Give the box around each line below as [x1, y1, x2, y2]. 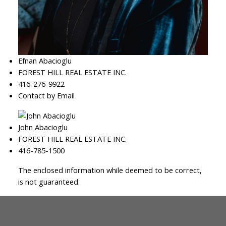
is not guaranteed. [18, 177, 80, 187]
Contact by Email [18, 90, 75, 100]
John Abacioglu [18, 122, 68, 133]
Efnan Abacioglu [18, 55, 72, 66]
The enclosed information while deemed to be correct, [18, 165, 202, 176]
